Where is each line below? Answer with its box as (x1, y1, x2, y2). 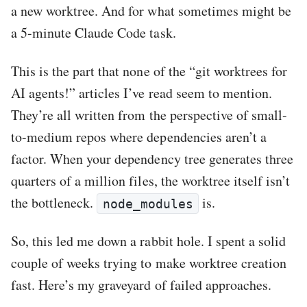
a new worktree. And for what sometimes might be (11, 1, 291, 21)
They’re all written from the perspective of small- (11, 106, 287, 125)
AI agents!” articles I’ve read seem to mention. (11, 84, 272, 103)
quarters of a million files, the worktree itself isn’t (11, 171, 291, 191)
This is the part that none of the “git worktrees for (11, 62, 288, 81)
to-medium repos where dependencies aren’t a (11, 127, 267, 147)
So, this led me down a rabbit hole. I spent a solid (11, 232, 286, 251)
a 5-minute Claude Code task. (11, 23, 176, 42)
